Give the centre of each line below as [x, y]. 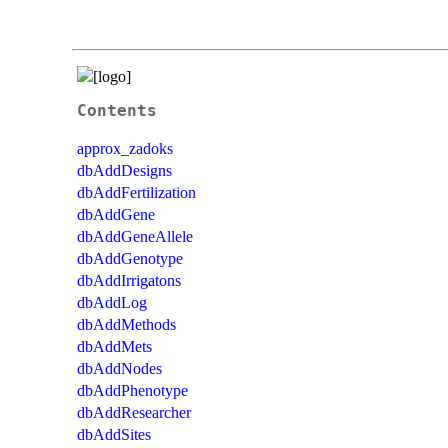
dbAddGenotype [130, 258]
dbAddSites [114, 434]
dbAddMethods [126, 324]
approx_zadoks [125, 148]
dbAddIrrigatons [129, 280]
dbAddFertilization [136, 192]
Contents [117, 110]
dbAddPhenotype [132, 390]
